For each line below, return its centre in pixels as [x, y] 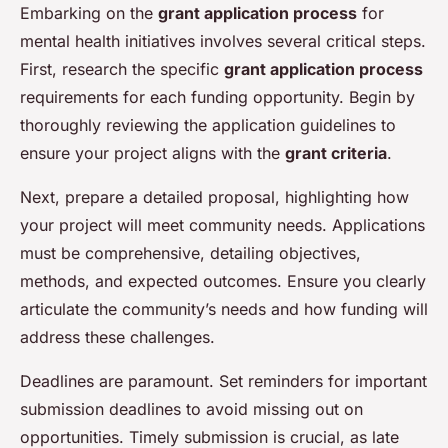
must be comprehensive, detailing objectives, [190, 253]
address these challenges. [117, 337]
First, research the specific [122, 69]
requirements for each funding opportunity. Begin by [217, 97]
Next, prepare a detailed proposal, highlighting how [214, 197]
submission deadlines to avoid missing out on [191, 409]
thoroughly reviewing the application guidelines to [208, 125]
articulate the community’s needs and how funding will [224, 309]
